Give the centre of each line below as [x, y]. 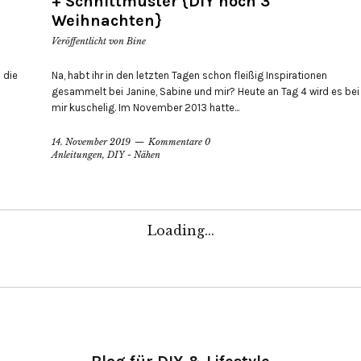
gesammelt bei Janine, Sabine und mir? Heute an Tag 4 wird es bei [205, 91]
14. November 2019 [91, 141]
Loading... [180, 230]
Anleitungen [77, 154]
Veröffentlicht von [89, 41]
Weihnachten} [107, 20]
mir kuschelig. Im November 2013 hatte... [145, 107]
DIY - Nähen [134, 154]
